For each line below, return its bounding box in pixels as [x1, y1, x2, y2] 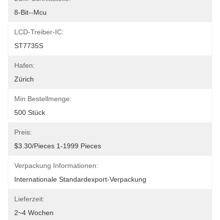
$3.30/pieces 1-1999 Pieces [14, 142, 101, 150]
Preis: [14, 128, 32, 136]
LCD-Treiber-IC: [14, 28, 64, 36]
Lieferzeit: [14, 195, 45, 203]
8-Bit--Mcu [14, 8, 47, 16]
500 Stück [14, 109, 45, 116]
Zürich [14, 75, 34, 83]
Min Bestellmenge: [14, 95, 72, 103]
